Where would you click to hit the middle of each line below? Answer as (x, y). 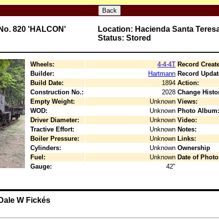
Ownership (194, 148)
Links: (187, 139)
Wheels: (42, 64)
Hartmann (162, 74)
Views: (187, 101)
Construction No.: (57, 92)
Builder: (42, 74)
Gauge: (41, 166)
